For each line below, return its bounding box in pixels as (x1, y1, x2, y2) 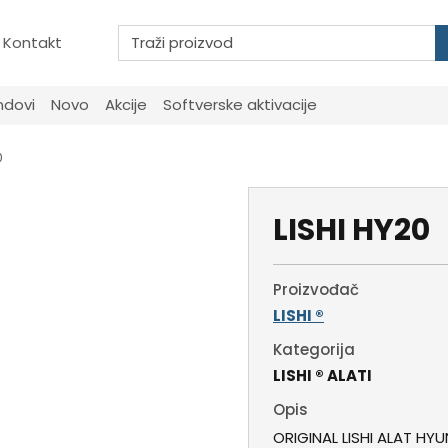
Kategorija (273, 339, 355, 361)
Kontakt (3, 32, 62, 54)
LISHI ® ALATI (273, 365, 372, 387)
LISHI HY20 (273, 209, 430, 252)
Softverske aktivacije (163, 94, 318, 116)
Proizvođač (273, 279, 359, 301)
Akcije (105, 94, 148, 116)
